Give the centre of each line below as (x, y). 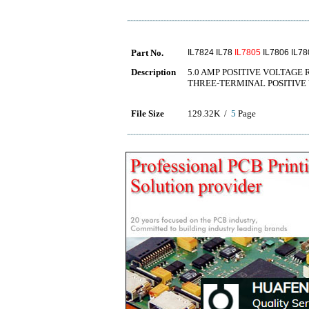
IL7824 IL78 (211, 52)
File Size (148, 113)
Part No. (147, 53)
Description (153, 72)
